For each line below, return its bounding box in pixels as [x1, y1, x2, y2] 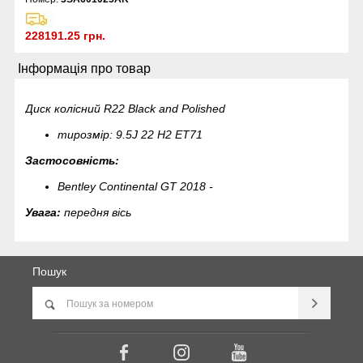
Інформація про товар [18, 62, 152, 76]
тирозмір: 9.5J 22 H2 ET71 [58, 127, 203, 141]
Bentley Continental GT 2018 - [58, 179, 214, 193]
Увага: [25, 205, 65, 219]
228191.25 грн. [25, 28, 106, 42]
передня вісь [64, 205, 132, 219]
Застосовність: [25, 153, 120, 167]
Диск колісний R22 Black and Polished [25, 101, 226, 115]
